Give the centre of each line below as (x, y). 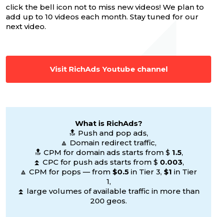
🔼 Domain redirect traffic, (108, 143)
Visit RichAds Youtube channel (108, 69)
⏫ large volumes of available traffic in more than (108, 191)
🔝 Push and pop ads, (108, 133)
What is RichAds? (108, 124)
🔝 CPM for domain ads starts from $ (103, 153)
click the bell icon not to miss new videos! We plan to (105, 7)
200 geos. (108, 201)
